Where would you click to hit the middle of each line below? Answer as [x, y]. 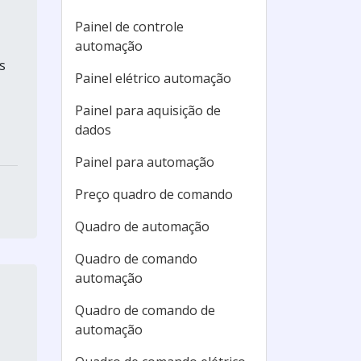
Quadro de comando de [145, 310]
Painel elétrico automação [153, 78]
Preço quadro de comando [154, 194]
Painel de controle [129, 27]
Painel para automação [145, 162]
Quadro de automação [142, 226]
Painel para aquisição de [148, 110]
